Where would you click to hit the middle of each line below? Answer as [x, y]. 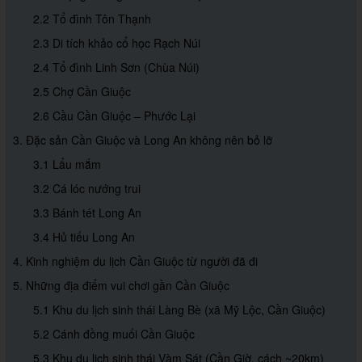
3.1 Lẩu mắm [67, 164]
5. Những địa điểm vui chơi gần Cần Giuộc [121, 286]
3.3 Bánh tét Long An [87, 213]
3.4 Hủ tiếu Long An [84, 237]
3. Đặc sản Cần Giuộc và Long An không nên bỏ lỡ [143, 140]
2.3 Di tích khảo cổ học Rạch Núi [117, 43]
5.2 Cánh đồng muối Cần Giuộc [114, 334]
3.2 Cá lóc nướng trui [87, 189]
